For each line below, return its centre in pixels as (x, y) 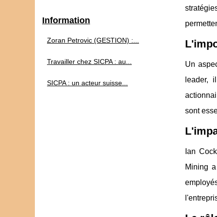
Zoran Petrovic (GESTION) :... (93, 40)
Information (66, 20)
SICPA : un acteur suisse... (87, 83)
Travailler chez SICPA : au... (89, 62)
